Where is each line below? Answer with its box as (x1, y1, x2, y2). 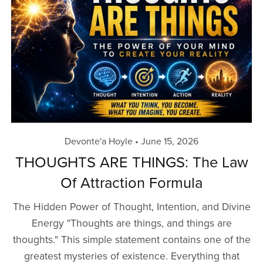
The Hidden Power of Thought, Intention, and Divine (12, 201, 251, 214)
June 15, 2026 (141, 136, 198, 148)
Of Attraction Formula (60, 174, 203, 193)
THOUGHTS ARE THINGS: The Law (15, 154, 248, 172)
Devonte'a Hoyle (65, 136, 133, 148)
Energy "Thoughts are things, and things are (31, 217, 232, 230)
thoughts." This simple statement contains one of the (12, 234, 251, 247)
